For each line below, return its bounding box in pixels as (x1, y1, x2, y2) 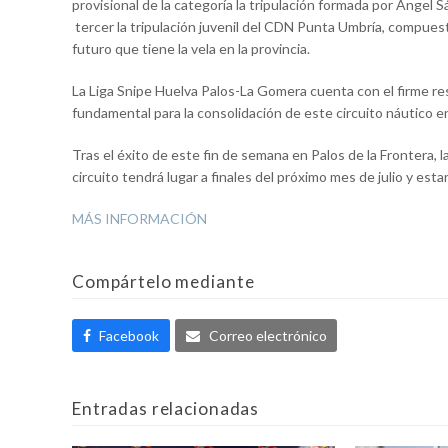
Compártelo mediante (72, 271, 255, 293)
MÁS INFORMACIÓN (72, 210, 207, 228)
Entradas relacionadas (72, 398, 260, 420)
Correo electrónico (208, 326, 327, 344)
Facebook (99, 326, 160, 344)
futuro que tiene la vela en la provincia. (72, 40, 310, 58)
